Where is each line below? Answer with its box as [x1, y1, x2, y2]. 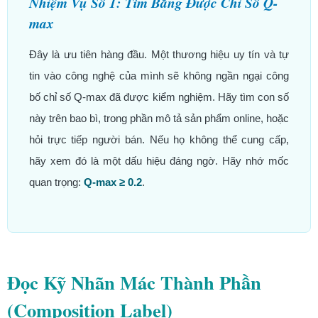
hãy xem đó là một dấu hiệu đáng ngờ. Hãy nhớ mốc [29, 155, 289, 168]
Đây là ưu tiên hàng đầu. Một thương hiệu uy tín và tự [29, 48, 289, 61]
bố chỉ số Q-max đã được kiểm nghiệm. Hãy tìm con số [29, 91, 289, 104]
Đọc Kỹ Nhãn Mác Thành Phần [7, 268, 261, 296]
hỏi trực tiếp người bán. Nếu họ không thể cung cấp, [29, 133, 289, 146]
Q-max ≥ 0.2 [84, 176, 142, 189]
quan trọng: [29, 176, 84, 189]
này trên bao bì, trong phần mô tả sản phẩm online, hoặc [29, 112, 289, 125]
